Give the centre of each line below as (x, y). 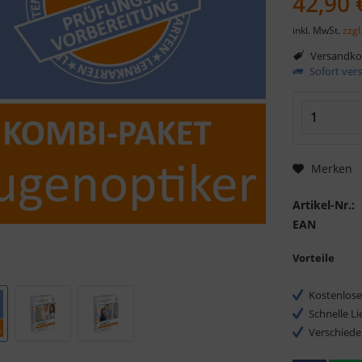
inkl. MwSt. (318, 30)
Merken (332, 169)
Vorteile (314, 257)
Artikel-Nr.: (324, 204)
